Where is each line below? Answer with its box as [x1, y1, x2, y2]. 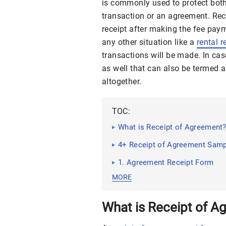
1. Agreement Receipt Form [118, 158, 214, 167]
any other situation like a [102, 37, 197, 47]
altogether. [102, 77, 142, 86]
